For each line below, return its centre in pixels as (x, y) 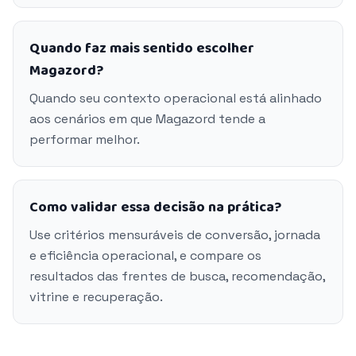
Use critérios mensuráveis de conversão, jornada (175, 235)
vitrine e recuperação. (96, 297)
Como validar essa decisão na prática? (155, 207)
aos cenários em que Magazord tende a (147, 119)
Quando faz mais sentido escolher (142, 48)
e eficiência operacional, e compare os (145, 255)
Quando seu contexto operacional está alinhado (176, 98)
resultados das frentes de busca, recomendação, (177, 276)
